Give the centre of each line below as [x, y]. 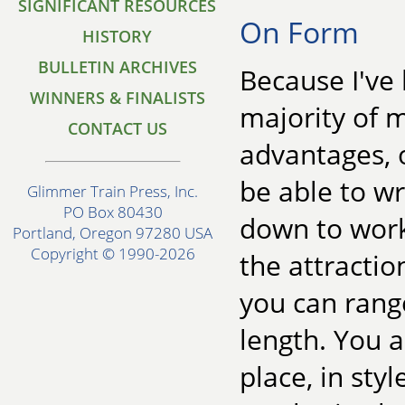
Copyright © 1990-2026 [113, 254]
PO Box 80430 [113, 212]
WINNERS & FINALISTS [118, 98]
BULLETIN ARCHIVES [118, 67]
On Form [299, 32]
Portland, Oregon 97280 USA [113, 233]
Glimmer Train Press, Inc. [113, 192]
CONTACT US [118, 128]
